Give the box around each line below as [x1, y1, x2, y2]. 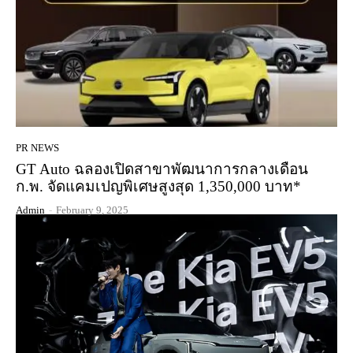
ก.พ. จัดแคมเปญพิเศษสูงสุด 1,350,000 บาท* [16, 177, 301, 195]
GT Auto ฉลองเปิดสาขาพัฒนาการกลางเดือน [16, 160, 308, 177]
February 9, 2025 [56, 203, 128, 216]
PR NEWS [16, 141, 59, 154]
